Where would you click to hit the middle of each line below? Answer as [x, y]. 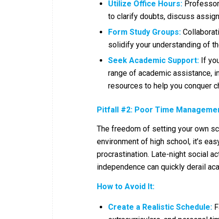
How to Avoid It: [126, 186]
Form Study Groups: [144, 32]
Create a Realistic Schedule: [160, 207]
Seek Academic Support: [153, 60]
